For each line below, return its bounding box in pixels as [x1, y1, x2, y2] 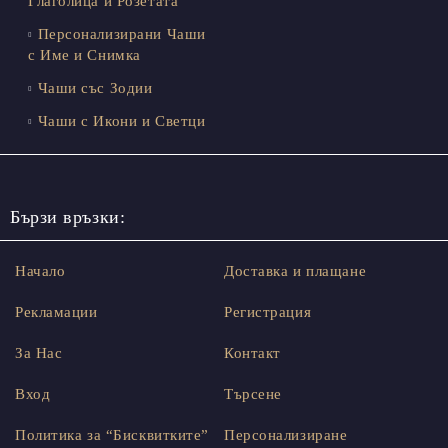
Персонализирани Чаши [37, 26, 206, 43]
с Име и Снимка [28, 47, 141, 64]
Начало [15, 263, 66, 280]
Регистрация [224, 304, 312, 321]
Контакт [224, 345, 281, 362]
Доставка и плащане [224, 263, 367, 280]
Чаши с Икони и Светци [37, 113, 206, 130]
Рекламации [15, 304, 98, 321]
